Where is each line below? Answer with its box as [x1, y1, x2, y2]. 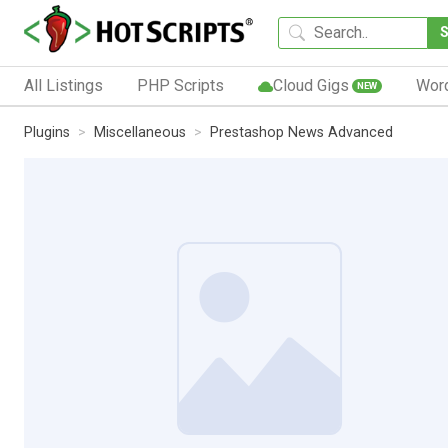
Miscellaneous [94, 123, 186, 141]
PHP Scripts [136, 75, 224, 95]
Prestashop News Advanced [210, 123, 393, 141]
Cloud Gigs [272, 75, 349, 95]
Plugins [24, 123, 70, 141]
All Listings [24, 75, 103, 95]
